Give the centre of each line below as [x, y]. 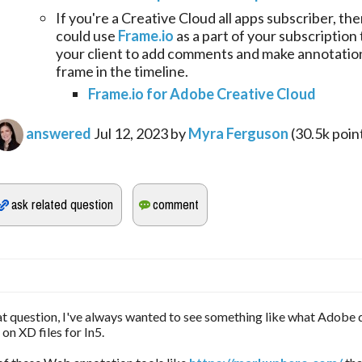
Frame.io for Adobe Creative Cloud [202, 94]
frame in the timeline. [122, 72]
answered [59, 134]
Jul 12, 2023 [131, 134]
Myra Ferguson [238, 134]
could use [87, 36]
